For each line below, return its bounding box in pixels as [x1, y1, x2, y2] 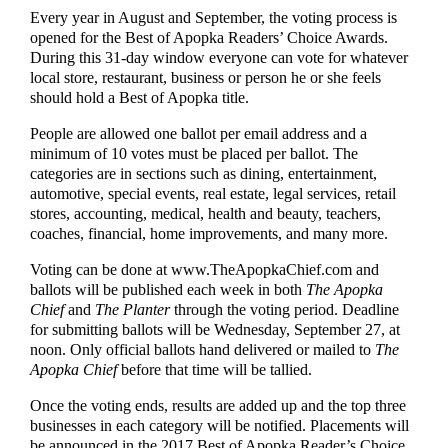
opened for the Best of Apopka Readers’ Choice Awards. [30, 28, 389, 47]
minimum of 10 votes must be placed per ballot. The [30, 144, 359, 163]
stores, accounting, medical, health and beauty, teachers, [30, 204, 382, 223]
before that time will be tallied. [117, 361, 313, 380]
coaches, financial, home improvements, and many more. [30, 224, 389, 243]
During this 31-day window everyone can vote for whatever [30, 48, 409, 67]
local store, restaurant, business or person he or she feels [30, 68, 382, 87]
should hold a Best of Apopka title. [30, 88, 250, 107]
